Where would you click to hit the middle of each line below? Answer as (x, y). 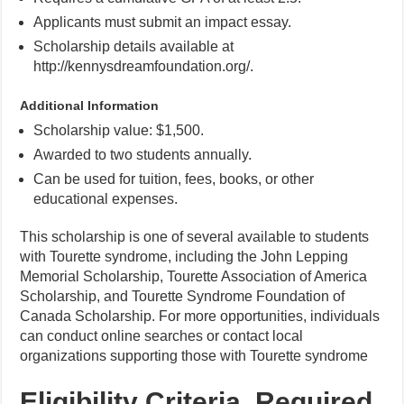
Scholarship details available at (134, 46)
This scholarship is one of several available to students (195, 237)
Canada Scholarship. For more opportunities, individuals (200, 316)
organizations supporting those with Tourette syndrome (194, 356)
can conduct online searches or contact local (162, 336)
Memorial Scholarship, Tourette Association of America (194, 276)
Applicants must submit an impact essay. (163, 22)
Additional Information (90, 106)
